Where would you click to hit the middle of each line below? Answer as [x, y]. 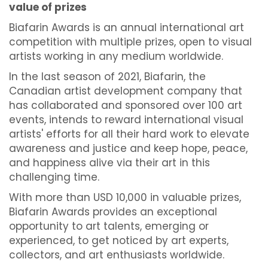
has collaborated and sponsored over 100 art [126, 106]
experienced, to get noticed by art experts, [119, 241]
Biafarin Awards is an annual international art [127, 28]
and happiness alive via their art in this [109, 163]
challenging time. [54, 177]
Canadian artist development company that [126, 91]
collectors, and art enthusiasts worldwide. [117, 255]
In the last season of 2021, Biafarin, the [107, 77]
